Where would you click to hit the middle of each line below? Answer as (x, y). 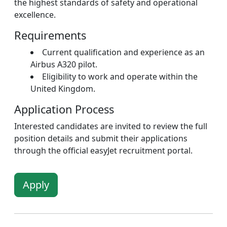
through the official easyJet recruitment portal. (103, 150)
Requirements (50, 35)
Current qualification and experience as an (123, 52)
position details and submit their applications (101, 138)
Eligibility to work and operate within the (120, 77)
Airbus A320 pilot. (64, 64)
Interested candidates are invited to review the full (111, 126)
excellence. (35, 15)
